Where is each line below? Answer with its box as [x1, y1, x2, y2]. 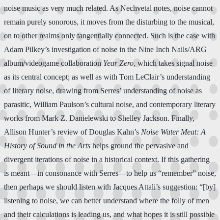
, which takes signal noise [134, 58, 213, 67]
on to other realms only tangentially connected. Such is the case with [4, 31, 215, 40]
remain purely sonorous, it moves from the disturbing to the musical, [4, 17, 214, 26]
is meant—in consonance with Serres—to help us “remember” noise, [4, 168, 216, 177]
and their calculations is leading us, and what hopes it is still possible [4, 210, 215, 219]
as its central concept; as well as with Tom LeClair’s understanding [4, 72, 210, 81]
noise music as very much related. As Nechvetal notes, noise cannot [4, 3, 213, 12]
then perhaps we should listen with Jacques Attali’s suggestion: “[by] [4, 182, 216, 191]
